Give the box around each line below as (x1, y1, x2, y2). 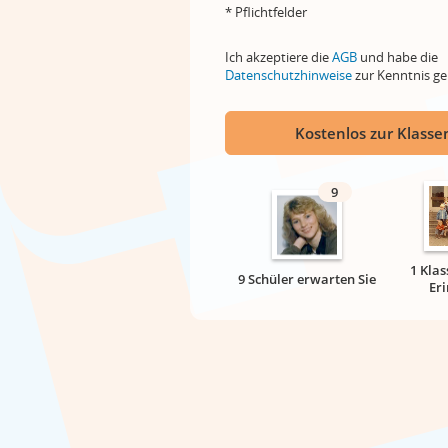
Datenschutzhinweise (225, 66, 352, 84)
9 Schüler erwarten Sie (237, 269, 376, 288)
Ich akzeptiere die (225, 48, 332, 66)
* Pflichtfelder (225, 3, 307, 21)
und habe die (357, 48, 438, 66)
